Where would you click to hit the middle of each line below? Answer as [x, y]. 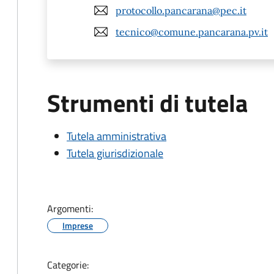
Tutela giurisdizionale [115, 153]
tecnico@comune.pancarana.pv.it [192, 31]
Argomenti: [70, 209]
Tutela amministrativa [117, 136]
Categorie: [68, 265]
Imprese [78, 225]
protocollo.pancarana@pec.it [181, 10]
